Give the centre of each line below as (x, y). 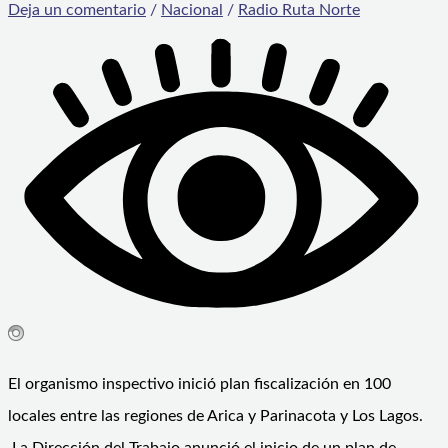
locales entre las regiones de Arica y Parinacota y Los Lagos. (215, 416)
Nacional (192, 10)
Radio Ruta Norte (299, 10)
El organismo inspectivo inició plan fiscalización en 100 (199, 384)
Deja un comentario (77, 10)
